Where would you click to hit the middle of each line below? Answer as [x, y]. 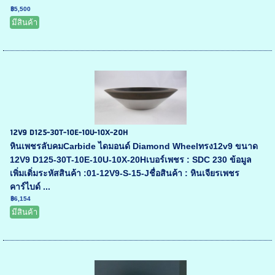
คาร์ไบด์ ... [30, 187]
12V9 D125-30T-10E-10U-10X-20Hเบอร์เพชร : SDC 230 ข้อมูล [131, 160]
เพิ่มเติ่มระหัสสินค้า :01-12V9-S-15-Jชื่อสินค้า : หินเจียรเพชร [125, 173]
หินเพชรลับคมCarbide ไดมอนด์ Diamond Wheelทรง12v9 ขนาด [134, 146]
